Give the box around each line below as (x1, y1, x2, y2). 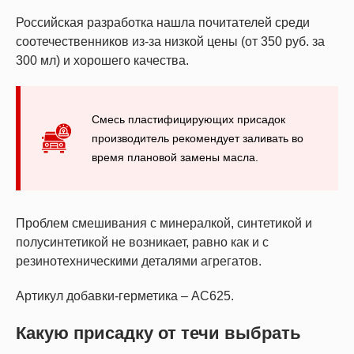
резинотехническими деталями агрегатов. (16, 254, 262, 269)
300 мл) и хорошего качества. (16, 54, 189, 68)
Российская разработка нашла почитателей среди (16, 16, 310, 30)
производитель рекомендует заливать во (92, 132, 303, 145)
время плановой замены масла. (92, 151, 258, 164)
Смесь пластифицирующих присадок (92, 113, 285, 126)
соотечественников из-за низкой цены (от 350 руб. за (16, 35, 325, 49)
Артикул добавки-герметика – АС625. (16, 289, 234, 303)
